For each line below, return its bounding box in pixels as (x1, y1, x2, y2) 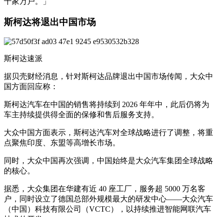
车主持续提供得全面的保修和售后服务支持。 (4, 110, 159, 119)
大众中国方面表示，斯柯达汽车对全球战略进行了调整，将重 (4, 128, 213, 137)
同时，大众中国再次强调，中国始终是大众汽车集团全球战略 (4, 156, 213, 165)
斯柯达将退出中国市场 (4, 16, 96, 27)
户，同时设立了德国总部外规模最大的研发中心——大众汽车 (4, 195, 213, 203)
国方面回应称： (4, 82, 58, 91)
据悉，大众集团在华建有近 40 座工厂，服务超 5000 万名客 (4, 185, 205, 193)
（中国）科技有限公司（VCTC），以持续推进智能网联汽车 (4, 205, 211, 214)
